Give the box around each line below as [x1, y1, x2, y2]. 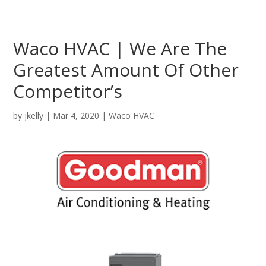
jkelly [24, 110, 44, 121]
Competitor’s [13, 79, 123, 103]
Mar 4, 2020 [53, 110, 100, 121]
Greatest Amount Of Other [13, 58, 239, 82]
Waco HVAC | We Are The [13, 36, 227, 61]
